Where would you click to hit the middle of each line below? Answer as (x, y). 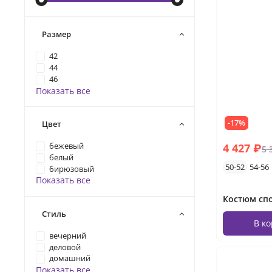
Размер (56, 34)
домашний (70, 259)
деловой (65, 247)
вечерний (68, 236)
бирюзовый (72, 169)
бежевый (67, 146)
